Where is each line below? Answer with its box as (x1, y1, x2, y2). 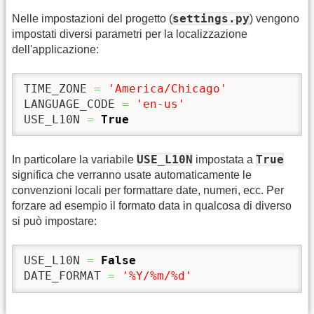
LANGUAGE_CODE (24, 97, 122, 111)
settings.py (172, 11, 250, 25)
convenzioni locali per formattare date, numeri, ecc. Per (12, 184, 284, 196)
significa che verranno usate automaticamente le (12, 168, 252, 181)
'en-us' (136, 97, 185, 111)
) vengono (250, 12, 299, 25)
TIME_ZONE (24, 82, 94, 96)
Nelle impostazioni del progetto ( (12, 12, 172, 25)
